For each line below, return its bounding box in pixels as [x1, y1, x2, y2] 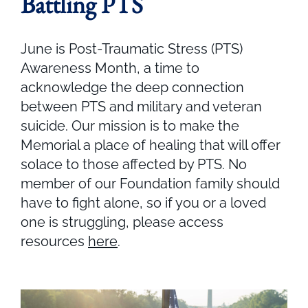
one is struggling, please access [21, 213, 223, 230]
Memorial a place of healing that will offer [21, 136, 280, 153]
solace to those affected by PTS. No [21, 155, 247, 173]
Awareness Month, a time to [21, 59, 199, 76]
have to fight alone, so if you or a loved [21, 194, 266, 211]
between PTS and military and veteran [21, 98, 262, 115]
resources [21, 232, 88, 250]
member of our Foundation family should [21, 175, 280, 192]
